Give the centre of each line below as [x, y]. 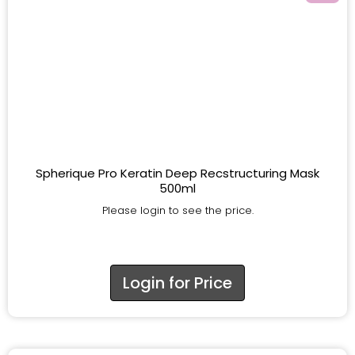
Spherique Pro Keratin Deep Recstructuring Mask [177, 173]
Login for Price [177, 282]
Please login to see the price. [177, 210]
